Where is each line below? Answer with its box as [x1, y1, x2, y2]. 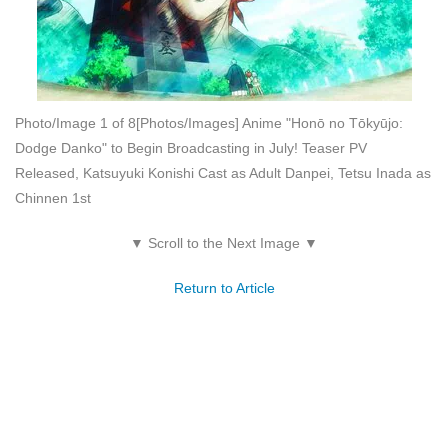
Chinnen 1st [15, 189, 91, 206]
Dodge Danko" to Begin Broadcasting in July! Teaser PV [15, 139, 367, 156]
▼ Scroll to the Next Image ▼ [130, 234, 318, 251]
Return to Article [173, 279, 275, 296]
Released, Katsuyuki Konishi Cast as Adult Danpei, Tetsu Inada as [15, 164, 431, 181]
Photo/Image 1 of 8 [15, 114, 136, 131]
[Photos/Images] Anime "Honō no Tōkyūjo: [136, 114, 403, 131]
